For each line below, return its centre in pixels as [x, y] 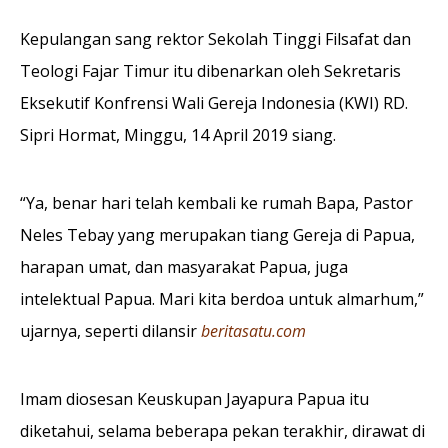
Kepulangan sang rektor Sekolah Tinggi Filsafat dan [215, 38]
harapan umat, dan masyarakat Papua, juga [184, 266]
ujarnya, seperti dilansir [110, 330]
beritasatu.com [253, 330]
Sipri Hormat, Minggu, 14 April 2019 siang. [178, 134]
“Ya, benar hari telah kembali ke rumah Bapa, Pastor [216, 202]
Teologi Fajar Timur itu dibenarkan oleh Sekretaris [210, 70]
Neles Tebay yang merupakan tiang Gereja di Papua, [217, 234]
